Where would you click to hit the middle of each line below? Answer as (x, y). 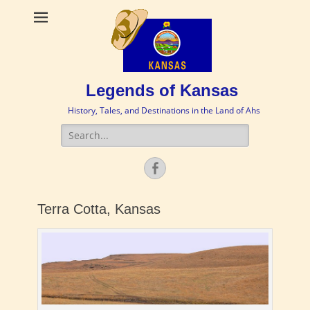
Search (76, 130)
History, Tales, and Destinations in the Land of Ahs (164, 110)
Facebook (188, 167)
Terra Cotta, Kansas (99, 209)
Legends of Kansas (162, 90)
